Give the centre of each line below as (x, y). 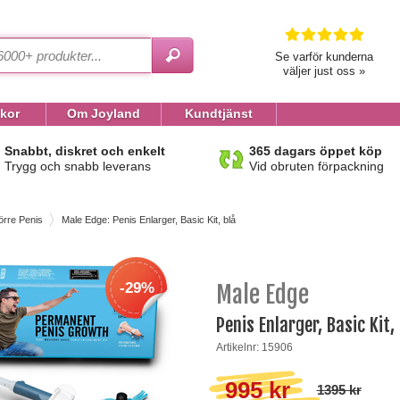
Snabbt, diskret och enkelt (85, 151)
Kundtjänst (218, 113)
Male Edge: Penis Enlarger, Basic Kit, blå (149, 220)
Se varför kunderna (324, 57)
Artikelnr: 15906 (254, 347)
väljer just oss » (324, 71)
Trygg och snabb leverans (78, 166)
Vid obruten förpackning (317, 166)
